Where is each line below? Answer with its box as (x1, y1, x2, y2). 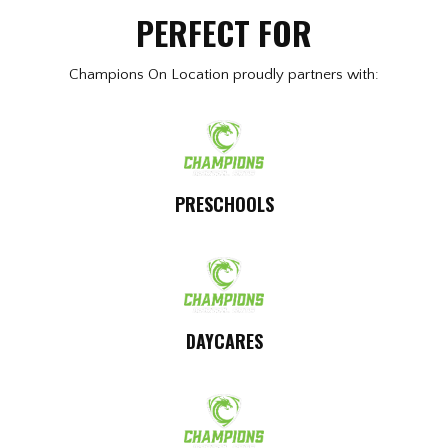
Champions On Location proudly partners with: (69, 66, 379, 84)
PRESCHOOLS (174, 191, 274, 218)
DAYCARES (185, 328, 263, 355)
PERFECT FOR (136, 9, 312, 57)
